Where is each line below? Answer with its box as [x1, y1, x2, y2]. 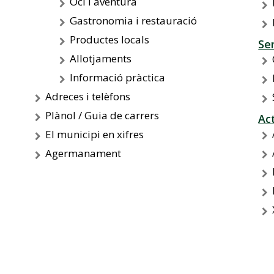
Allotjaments [69, 51, 131, 65]
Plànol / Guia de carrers [45, 108, 159, 122]
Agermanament [45, 146, 121, 160]
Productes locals [69, 32, 149, 46]
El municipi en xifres [45, 127, 144, 141]
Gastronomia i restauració [69, 13, 197, 28]
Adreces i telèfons [45, 89, 130, 103]
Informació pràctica [69, 70, 165, 84]
